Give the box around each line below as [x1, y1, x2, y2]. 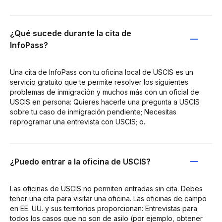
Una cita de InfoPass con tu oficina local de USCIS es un [10, 67, 193, 76]
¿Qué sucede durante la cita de [10, 28, 131, 38]
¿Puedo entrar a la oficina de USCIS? [10, 156, 151, 166]
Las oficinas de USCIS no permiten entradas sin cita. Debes [10, 184, 203, 193]
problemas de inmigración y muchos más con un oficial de [10, 87, 199, 96]
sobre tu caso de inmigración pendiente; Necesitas [10, 107, 176, 116]
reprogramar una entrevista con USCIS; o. [10, 117, 145, 126]
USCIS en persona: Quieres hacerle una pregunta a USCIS [10, 97, 200, 106]
